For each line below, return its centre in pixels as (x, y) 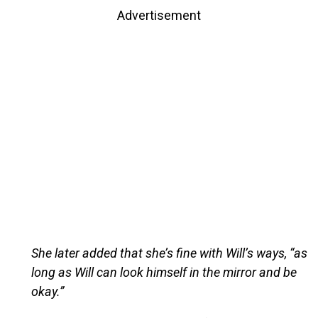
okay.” (47, 291)
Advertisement (159, 15)
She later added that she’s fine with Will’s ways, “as (169, 253)
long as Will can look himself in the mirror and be (164, 272)
